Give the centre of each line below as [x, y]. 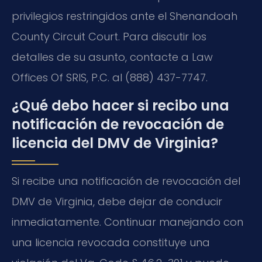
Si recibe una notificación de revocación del [126, 181]
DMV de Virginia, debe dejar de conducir [117, 201]
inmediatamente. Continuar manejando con [127, 222]
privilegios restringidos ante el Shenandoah [125, 16]
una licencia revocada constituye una [111, 242]
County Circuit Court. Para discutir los [109, 37]
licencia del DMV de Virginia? [115, 143]
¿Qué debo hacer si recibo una [120, 105]
